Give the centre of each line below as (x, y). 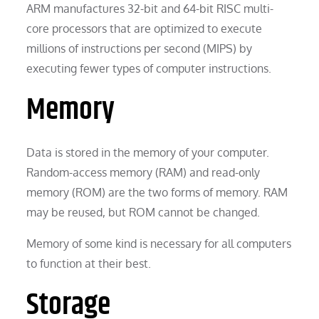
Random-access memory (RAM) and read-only (143, 172)
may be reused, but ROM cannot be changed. (143, 212)
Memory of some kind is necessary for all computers (159, 243)
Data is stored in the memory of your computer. (148, 152)
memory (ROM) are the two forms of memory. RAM (157, 192)
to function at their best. (89, 263)
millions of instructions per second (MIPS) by (140, 48)
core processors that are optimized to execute (145, 28)
